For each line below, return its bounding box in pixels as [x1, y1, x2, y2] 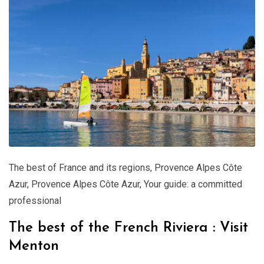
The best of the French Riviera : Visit [9, 220, 248, 235]
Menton [9, 239, 59, 253]
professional [9, 194, 61, 206]
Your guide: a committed [144, 178, 242, 190]
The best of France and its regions [9, 161, 150, 173]
